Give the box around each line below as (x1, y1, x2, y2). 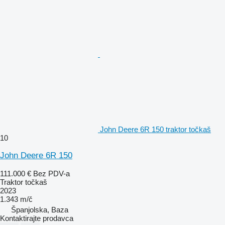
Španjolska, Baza (11, 205, 68, 214)
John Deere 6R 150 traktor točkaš (100, 125, 211, 134)
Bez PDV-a (33, 169, 70, 178)
